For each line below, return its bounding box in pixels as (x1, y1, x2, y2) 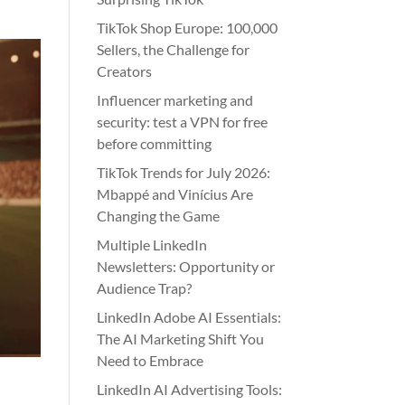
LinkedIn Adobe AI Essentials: (97, 308, 282, 325)
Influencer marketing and (97, 91, 254, 108)
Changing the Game (97, 207, 221, 224)
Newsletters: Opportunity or (97, 258, 276, 275)
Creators (97, 62, 153, 80)
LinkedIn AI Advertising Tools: (97, 381, 283, 398)
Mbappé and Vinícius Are (97, 185, 254, 202)
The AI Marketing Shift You (97, 330, 265, 347)
